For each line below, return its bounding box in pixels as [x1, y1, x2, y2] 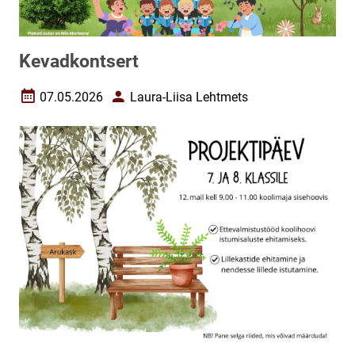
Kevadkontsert [19, 51, 139, 72]
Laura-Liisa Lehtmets [130, 89, 248, 105]
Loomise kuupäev [18, 95, 117, 111]
